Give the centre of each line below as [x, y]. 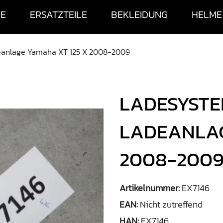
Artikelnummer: [151, 188]
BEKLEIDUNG [139, 15]
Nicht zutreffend [171, 204]
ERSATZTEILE [58, 15]
